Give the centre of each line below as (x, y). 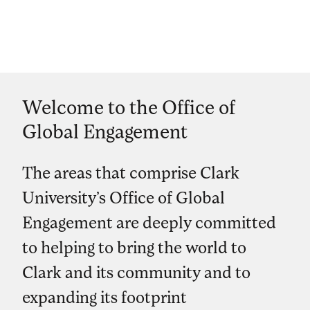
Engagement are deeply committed (149, 222)
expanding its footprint (104, 297)
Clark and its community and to (136, 272)
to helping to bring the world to (134, 247)
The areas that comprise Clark (131, 172)
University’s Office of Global (124, 197)
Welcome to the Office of (129, 107)
